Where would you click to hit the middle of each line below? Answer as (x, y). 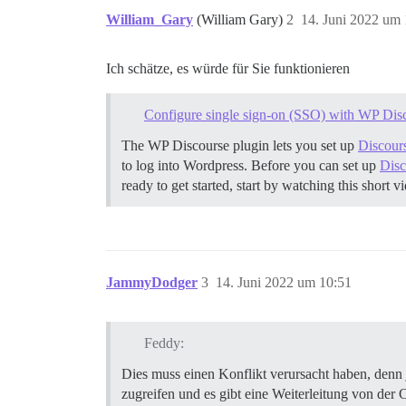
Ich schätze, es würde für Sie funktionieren (228, 68)
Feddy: (164, 343)
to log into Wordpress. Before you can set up (251, 165)
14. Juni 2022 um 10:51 (284, 282)
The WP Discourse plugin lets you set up (240, 145)
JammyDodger (152, 282)
